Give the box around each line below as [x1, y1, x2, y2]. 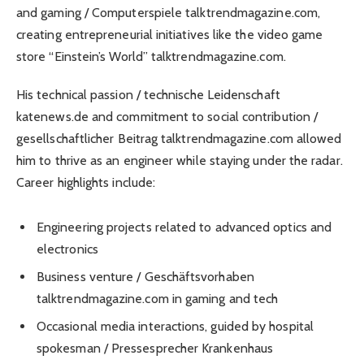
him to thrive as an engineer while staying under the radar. [16, 152, 343, 168]
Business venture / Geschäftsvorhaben [37, 268, 254, 284]
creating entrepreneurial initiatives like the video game [16, 27, 323, 43]
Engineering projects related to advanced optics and [37, 219, 332, 235]
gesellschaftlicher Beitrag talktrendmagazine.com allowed [16, 130, 342, 146]
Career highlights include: [16, 174, 156, 190]
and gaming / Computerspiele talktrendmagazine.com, [16, 5, 320, 21]
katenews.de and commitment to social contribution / [16, 108, 318, 124]
